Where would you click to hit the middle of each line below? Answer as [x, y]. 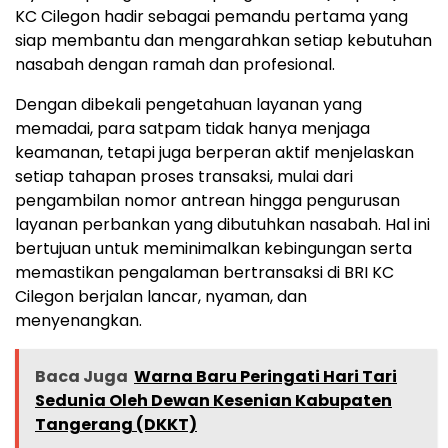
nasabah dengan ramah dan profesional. [175, 65]
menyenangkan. [78, 321]
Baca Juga [81, 377]
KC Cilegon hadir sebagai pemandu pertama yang [211, 17]
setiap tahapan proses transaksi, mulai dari [184, 177]
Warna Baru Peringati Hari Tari [265, 377]
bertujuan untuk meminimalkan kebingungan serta [213, 249]
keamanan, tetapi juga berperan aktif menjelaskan [214, 153]
